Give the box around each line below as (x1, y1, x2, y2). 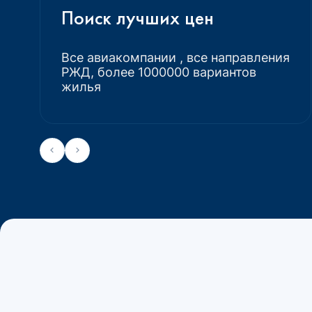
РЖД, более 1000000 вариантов (61, 64, 256, 79)
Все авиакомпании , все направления (61, 49, 290, 65)
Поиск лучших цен (61, 5, 214, 30)
